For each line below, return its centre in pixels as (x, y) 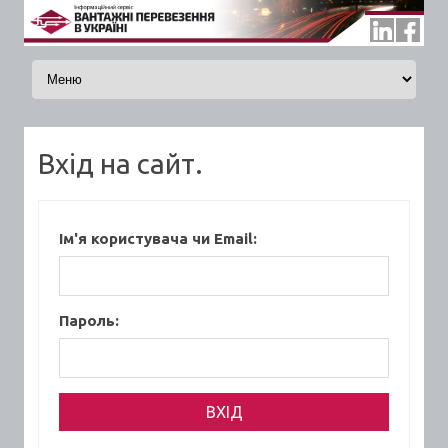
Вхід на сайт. (120, 164)
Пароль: (89, 321)
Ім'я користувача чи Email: (158, 239)
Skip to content (75, 59)
